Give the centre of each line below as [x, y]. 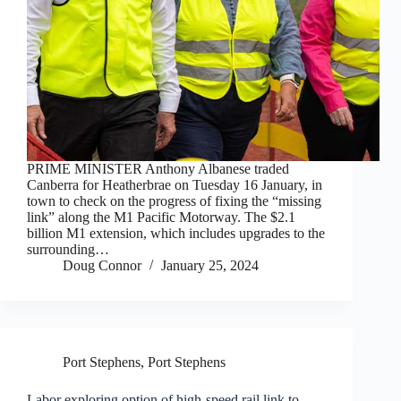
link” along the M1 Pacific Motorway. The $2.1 [161, 218]
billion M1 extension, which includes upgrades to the [176, 234]
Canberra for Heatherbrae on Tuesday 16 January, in [175, 185]
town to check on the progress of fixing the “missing [174, 201]
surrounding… [68, 250]
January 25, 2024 [210, 266]
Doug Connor [102, 266]
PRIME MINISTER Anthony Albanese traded [158, 169]
